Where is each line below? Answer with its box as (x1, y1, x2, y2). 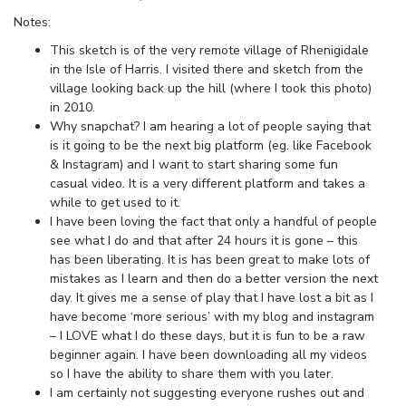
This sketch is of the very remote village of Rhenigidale (50, 41, 369, 59)
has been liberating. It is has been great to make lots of (50, 250, 370, 268)
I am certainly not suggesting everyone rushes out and (50, 383, 364, 401)
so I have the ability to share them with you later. (50, 364, 333, 382)
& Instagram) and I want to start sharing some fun (50, 155, 338, 173)
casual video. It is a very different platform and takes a (50, 174, 365, 192)
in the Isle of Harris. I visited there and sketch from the (50, 60, 363, 78)
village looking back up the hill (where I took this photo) (50, 79, 372, 97)
